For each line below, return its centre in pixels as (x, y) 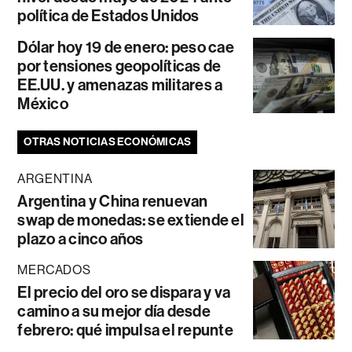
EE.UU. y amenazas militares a (120, 85)
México (43, 104)
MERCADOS (54, 270)
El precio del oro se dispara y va (124, 293)
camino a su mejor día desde (114, 312)
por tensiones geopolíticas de (119, 66)
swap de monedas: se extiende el (131, 220)
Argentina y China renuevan (113, 202)
